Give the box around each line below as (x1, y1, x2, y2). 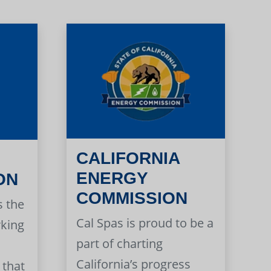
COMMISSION (76, 189, 188, 208)
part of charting (76, 235, 163, 252)
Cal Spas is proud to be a (76, 215, 214, 232)
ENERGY (76, 169, 148, 188)
